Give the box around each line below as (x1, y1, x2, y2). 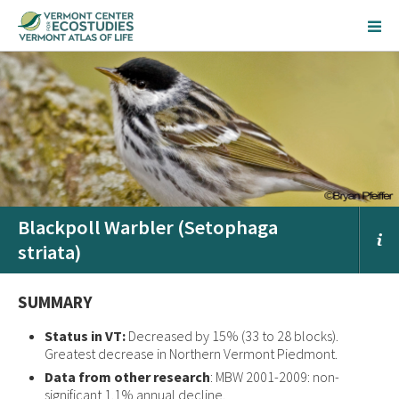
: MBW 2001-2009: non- (210, 368, 339, 387)
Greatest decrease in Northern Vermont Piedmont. (45, 345, 338, 363)
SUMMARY (18, 291, 93, 313)
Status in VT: (45, 327, 128, 346)
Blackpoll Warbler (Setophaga (18, 215, 278, 240)
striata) (18, 240, 81, 265)
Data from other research (45, 368, 210, 387)
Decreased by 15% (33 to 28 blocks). (128, 327, 338, 346)
